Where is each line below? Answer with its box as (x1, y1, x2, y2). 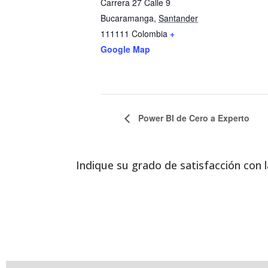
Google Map (100, 43, 150, 55)
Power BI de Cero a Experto (136, 112, 249, 124)
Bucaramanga (100, 12, 154, 24)
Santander (159, 12, 198, 24)
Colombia (132, 28, 167, 39)
